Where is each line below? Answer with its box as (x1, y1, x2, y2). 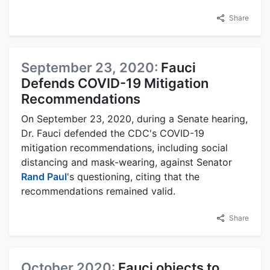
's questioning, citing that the (67, 171, 199, 183)
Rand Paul (21, 171, 67, 183)
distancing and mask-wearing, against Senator (21, 156, 232, 169)
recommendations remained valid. (21, 185, 175, 198)
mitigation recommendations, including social (21, 142, 228, 154)
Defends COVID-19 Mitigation (21, 75, 209, 92)
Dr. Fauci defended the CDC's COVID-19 (21, 127, 204, 140)
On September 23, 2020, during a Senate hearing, (21, 113, 248, 125)
